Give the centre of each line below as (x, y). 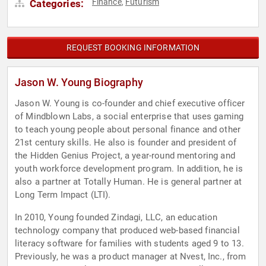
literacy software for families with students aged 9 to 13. (129, 244)
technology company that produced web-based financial (127, 231)
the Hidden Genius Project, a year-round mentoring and (125, 156)
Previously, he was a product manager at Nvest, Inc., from (131, 257)
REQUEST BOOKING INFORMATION (133, 48)
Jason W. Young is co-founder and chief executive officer (130, 104)
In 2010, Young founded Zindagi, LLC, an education (116, 218)
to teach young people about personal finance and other (128, 130)
